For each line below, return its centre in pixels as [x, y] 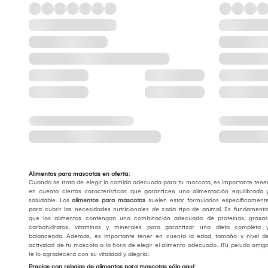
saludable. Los [50, 201]
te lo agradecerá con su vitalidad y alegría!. [89, 255]
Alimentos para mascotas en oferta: [79, 174]
